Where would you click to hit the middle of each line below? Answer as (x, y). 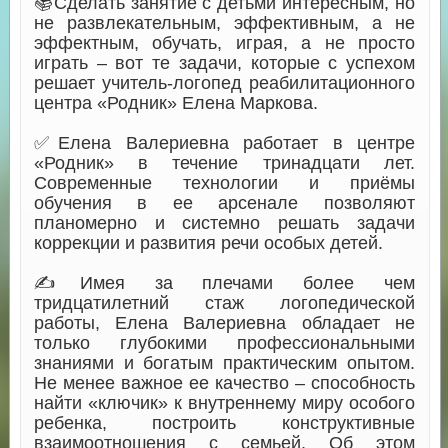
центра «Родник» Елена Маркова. (175, 102)
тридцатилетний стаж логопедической (224, 302)
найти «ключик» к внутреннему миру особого (224, 402)
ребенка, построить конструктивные (224, 422)
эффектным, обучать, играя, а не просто (224, 42)
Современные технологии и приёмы (224, 182)
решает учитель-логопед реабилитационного (224, 82)
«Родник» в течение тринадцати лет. (224, 162)
